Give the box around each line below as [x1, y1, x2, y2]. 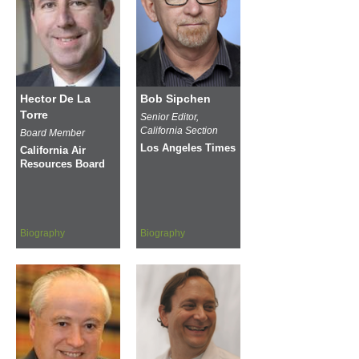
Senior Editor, [140, 111, 199, 123]
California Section [140, 124, 218, 136]
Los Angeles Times [140, 142, 236, 154]
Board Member [20, 127, 85, 139]
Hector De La [20, 91, 91, 105]
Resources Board [20, 158, 105, 170]
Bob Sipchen [140, 91, 211, 105]
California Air [20, 144, 86, 156]
